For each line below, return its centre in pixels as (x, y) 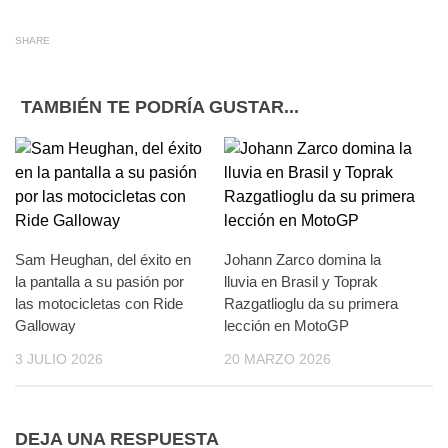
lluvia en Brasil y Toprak (301, 281)
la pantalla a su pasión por (99, 281)
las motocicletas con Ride (99, 303)
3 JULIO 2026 (59, 359)
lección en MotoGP (286, 325)
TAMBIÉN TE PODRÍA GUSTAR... (160, 107)
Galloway (45, 325)
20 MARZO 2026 (277, 359)
